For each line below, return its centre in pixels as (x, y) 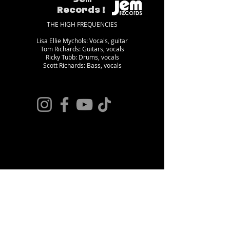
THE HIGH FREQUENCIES (82, 24)
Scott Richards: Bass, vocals (82, 65)
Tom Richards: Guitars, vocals (82, 49)
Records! (82, 9)
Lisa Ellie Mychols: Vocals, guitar (82, 41)
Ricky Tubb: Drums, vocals (82, 57)
